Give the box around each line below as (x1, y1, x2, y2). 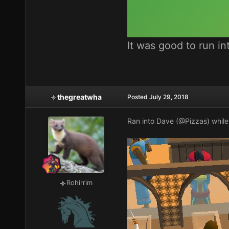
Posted (127, 93, 149, 101)
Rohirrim (66, 178, 93, 187)
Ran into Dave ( (127, 117, 178, 126)
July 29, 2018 (149, 93, 189, 101)
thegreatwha (57, 93, 102, 102)
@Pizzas (178, 117, 207, 126)
